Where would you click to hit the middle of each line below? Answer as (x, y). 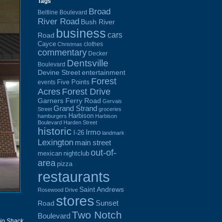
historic (55, 131)
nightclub (76, 153)
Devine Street (59, 72)
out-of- (104, 152)
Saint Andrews (102, 189)
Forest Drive (86, 91)
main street (93, 142)
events (47, 82)
